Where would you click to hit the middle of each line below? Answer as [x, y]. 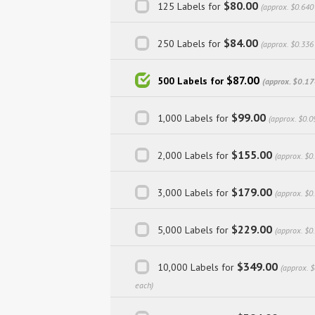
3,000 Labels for [194, 192]
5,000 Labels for [194, 230]
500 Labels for [192, 81]
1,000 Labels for [194, 118]
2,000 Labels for [194, 155]
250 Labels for [191, 43]
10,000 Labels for [197, 267]
